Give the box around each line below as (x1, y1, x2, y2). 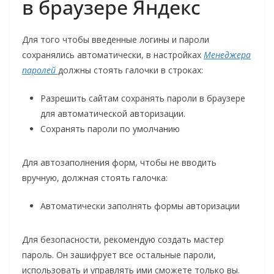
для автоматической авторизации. (40, 108, 185, 120)
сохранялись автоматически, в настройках (22, 49, 204, 61)
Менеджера (204, 49, 251, 61)
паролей (22, 64, 58, 76)
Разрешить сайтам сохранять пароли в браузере (40, 92, 245, 105)
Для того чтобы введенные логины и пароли (22, 34, 209, 46)
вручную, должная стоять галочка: (22, 172, 168, 184)
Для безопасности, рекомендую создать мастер (22, 234, 224, 246)
